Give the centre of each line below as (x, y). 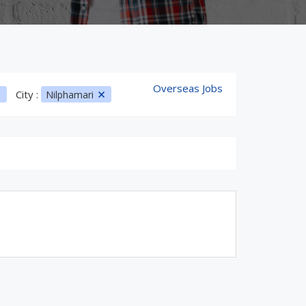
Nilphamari (71, 95)
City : (28, 94)
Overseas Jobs (188, 88)
